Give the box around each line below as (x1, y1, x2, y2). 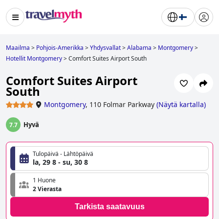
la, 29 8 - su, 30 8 (33, 157, 88, 167)
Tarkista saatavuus (74, 202, 145, 211)
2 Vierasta (33, 185, 62, 194)
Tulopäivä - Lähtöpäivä (33, 150, 93, 158)
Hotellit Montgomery (6, 54, 62, 63)
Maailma (6, 44, 30, 52)
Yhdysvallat (90, 44, 121, 52)
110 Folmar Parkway (89, 100, 154, 109)
